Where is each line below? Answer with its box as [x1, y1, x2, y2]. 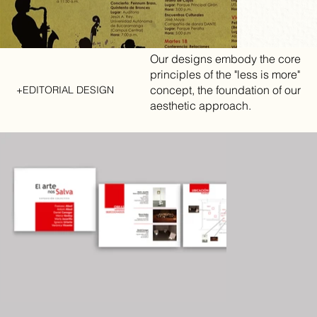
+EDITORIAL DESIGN [16, 83, 114, 96]
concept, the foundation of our [150, 83, 301, 98]
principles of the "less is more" [150, 67, 301, 82]
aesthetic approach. [150, 98, 252, 113]
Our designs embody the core [150, 52, 301, 67]
